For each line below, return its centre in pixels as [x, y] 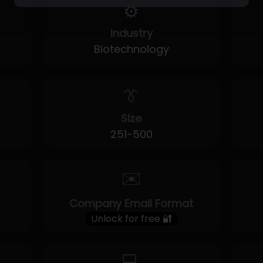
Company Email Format [131, 203]
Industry [131, 33]
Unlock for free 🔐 [131, 219]
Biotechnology [131, 49]
